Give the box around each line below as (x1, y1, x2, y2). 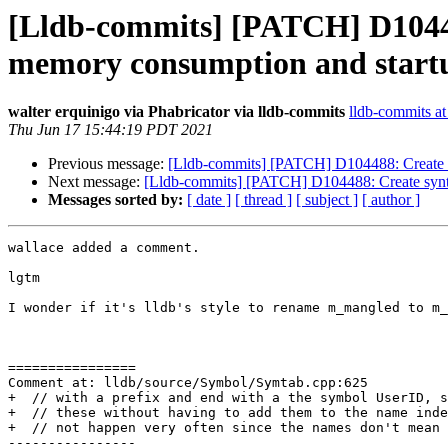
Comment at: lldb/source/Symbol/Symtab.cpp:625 (8, 375, 368, 391)
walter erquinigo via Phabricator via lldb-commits (8, 103, 345, 121)
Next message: (48, 173, 144, 191)
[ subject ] (296, 191, 358, 209)
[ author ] (362, 191, 420, 209)
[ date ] (187, 191, 231, 209)
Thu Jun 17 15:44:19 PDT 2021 (8, 121, 213, 139)
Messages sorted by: (48, 191, 183, 209)
